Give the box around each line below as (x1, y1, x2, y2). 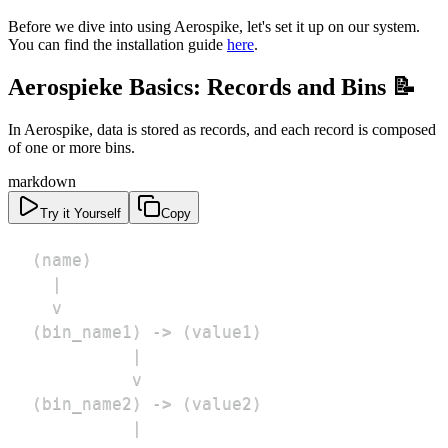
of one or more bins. (8, 139, 135, 156)
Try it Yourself (40, 206, 121, 221)
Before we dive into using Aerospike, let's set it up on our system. (8, 18, 420, 36)
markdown (8, 173, 76, 190)
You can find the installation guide (8, 36, 227, 54)
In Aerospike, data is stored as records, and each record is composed (8, 121, 436, 138)
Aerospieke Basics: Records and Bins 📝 (8, 74, 416, 101)
